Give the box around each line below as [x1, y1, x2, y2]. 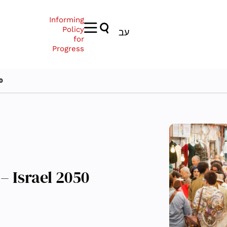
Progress [52, 44, 85, 53]
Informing [49, 15, 85, 24]
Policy [62, 25, 85, 34]
